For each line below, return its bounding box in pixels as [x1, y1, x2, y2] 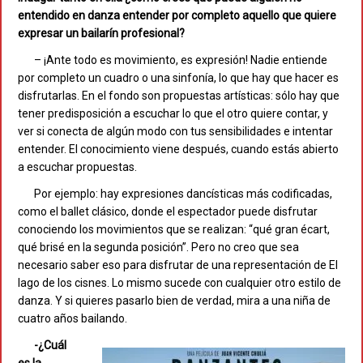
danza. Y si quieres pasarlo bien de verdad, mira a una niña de [18, 294, 331, 308]
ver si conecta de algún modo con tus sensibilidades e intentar [18, 125, 333, 139]
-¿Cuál [34, 339, 66, 352]
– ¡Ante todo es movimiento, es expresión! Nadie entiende [34, 53, 327, 67]
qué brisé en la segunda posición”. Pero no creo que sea [18, 241, 299, 254]
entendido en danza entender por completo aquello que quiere [18, 9, 336, 23]
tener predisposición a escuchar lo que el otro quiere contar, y [18, 107, 328, 121]
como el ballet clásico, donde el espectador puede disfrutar [18, 205, 318, 219]
